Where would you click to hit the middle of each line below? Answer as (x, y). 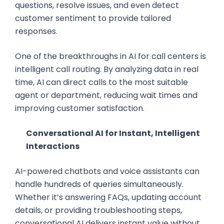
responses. (36, 31)
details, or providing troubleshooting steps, (98, 210)
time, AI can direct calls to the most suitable (101, 82)
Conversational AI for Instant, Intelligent (113, 133)
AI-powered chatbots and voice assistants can (107, 171)
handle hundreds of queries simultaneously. (99, 184)
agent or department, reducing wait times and (106, 95)
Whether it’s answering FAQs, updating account (108, 197)
